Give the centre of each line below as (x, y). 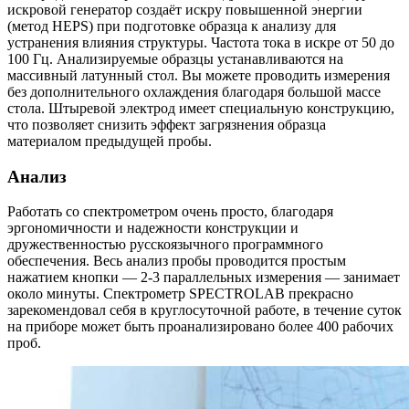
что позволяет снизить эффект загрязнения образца (167, 124)
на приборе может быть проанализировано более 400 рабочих (200, 327)
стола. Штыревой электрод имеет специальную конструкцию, (201, 108)
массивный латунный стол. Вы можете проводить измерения (199, 75)
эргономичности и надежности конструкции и (153, 228)
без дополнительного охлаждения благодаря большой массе (194, 91)
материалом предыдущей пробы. (110, 141)
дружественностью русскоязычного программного (165, 245)
